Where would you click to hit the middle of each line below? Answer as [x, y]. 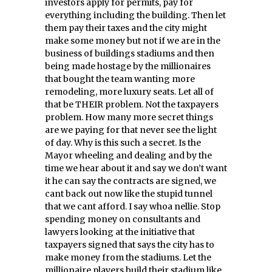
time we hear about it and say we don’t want [136, 168]
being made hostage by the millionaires [128, 66]
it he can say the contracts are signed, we [131, 181]
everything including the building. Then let [135, 15]
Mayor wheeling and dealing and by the [128, 156]
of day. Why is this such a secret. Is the [123, 143]
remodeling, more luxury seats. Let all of [129, 92]
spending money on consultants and [123, 219]
